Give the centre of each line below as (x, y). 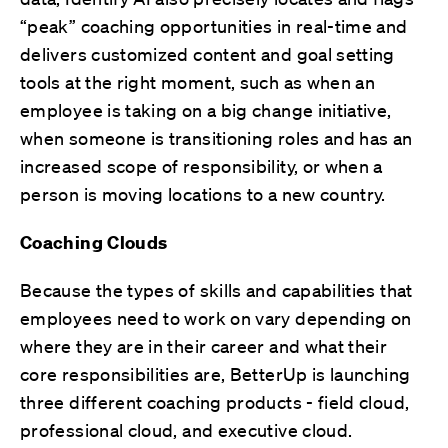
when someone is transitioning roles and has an (216, 137)
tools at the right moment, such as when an (198, 81)
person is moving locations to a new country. (207, 193)
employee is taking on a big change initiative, (206, 109)
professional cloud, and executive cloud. (188, 429)
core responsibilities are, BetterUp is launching (215, 373)
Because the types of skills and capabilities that (216, 289)
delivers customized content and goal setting (207, 53)
